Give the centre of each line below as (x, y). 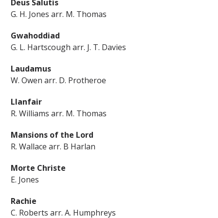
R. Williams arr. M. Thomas (59, 113)
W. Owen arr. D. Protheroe (59, 80)
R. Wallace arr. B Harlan (53, 146)
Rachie (24, 201)
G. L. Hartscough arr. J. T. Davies (69, 47)
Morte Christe (38, 168)
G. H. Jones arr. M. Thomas (59, 14)
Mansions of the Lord (52, 135)
